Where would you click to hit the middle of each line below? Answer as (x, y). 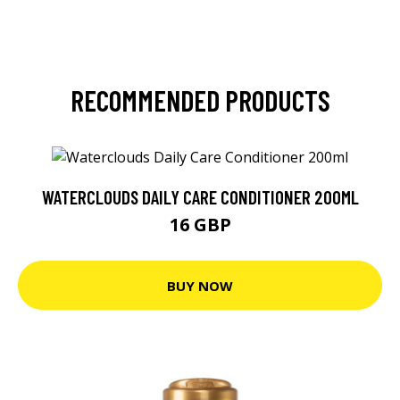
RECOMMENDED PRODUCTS (200, 100)
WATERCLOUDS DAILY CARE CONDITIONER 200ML (200, 197)
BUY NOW (200, 285)
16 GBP (200, 225)
